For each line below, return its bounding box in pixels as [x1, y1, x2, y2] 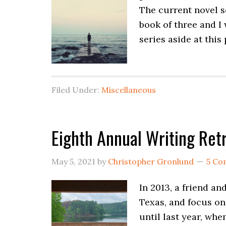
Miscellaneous [101, 85, 156, 95]
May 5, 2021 [51, 156, 95, 166]
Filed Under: [51, 85, 101, 95]
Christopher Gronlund [108, 156, 194, 166]
